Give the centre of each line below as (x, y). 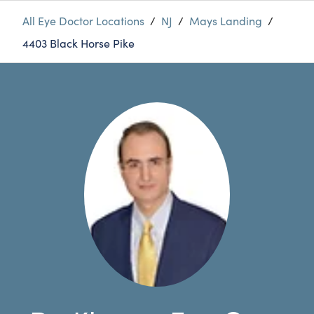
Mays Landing (226, 20)
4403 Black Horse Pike (78, 43)
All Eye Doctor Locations (83, 20)
